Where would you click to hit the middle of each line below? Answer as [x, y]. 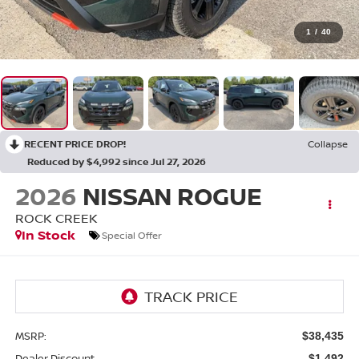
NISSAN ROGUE [172, 196]
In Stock [48, 235]
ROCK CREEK [56, 218]
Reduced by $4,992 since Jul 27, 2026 [117, 162]
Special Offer [131, 235]
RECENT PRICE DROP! [75, 144]
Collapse [328, 144]
